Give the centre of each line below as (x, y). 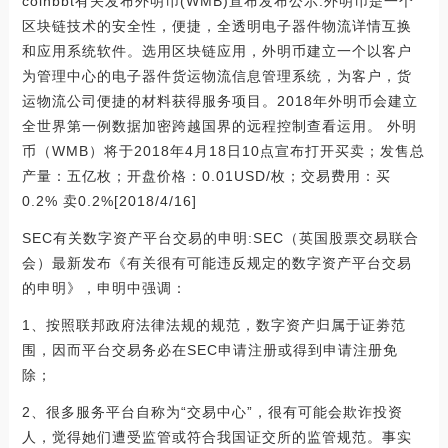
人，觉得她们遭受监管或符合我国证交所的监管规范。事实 (216, 437)
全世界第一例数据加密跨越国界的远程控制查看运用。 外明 (219, 126)
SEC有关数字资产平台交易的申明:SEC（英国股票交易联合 (220, 238)
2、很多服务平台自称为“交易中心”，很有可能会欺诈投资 (212, 412)
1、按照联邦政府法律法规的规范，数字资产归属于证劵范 (213, 325)
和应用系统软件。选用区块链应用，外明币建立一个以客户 (216, 51)
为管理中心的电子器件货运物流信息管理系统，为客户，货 (216, 76)
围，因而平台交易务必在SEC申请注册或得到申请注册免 (209, 350)
